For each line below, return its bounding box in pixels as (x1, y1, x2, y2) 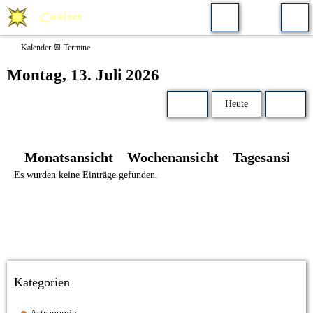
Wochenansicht (127, 150, 219, 165)
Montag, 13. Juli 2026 (7, 66, 159, 84)
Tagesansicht (233, 150, 310, 165)
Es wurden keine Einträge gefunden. (14, 170, 158, 180)
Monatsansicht (24, 150, 113, 165)
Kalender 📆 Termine (21, 42, 90, 52)
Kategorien (14, 275, 70, 289)
